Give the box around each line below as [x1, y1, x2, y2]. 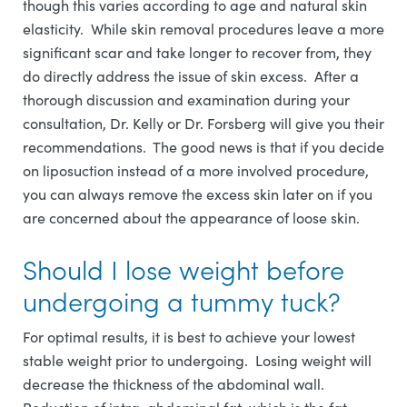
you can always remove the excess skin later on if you [23, 184, 372, 203]
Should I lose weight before [23, 249, 344, 287]
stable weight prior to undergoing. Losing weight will [23, 350, 372, 370]
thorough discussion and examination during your [23, 89, 350, 109]
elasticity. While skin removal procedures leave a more [23, 18, 384, 38]
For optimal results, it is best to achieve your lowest [23, 326, 355, 346]
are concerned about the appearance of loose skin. [23, 207, 360, 227]
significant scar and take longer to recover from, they [23, 42, 372, 62]
